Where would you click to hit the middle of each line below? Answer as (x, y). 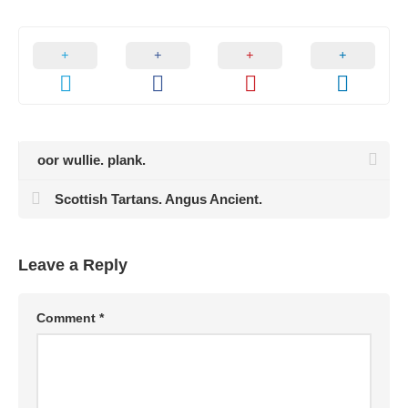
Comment (68, 318)
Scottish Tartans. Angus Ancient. (158, 199)
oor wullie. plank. (92, 160)
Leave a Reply (73, 265)
